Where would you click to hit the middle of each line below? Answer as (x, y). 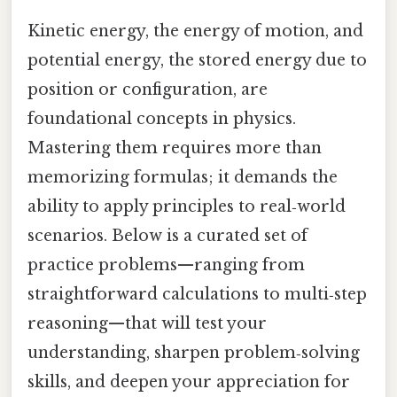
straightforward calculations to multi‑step (197, 295)
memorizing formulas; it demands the (183, 178)
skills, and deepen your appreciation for (189, 382)
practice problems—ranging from (166, 265)
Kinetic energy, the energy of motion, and (195, 31)
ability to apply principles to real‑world (187, 207)
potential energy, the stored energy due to (197, 61)
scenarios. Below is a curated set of (167, 236)
